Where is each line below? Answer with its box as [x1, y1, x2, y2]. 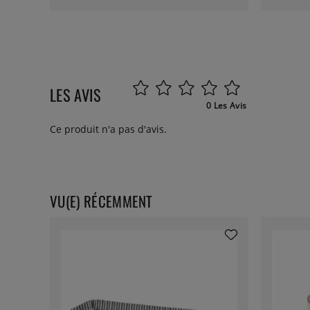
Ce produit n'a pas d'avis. [50, 122, 167, 136]
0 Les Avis [206, 100, 247, 112]
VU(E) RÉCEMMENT [50, 190, 153, 212]
